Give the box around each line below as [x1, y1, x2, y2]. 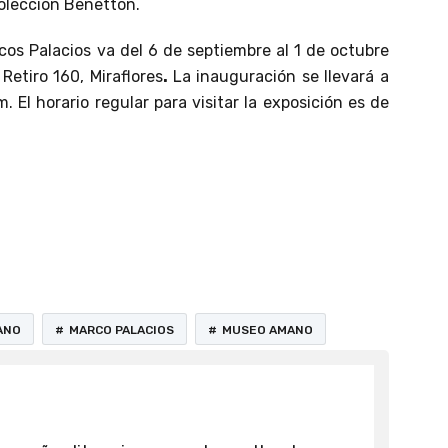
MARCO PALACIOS [69, 322, 174, 337]
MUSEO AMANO [222, 322, 313, 337]
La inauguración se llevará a [172, 66, 389, 86]
